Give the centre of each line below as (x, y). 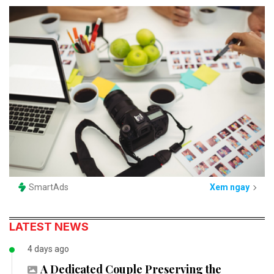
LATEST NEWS (49, 226)
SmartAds (49, 187)
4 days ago (48, 249)
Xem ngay (230, 187)
